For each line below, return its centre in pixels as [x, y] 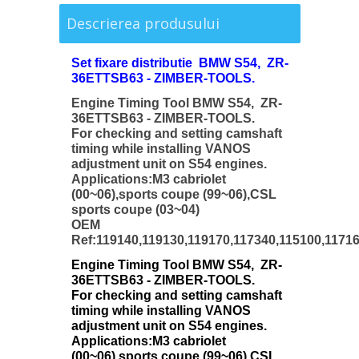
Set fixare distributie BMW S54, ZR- [179, 63]
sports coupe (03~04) [135, 210]
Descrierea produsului [143, 24]
